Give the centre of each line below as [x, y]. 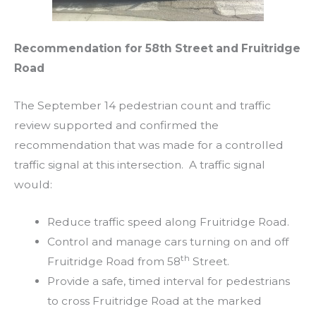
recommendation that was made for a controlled [149, 145]
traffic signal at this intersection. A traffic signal [140, 165]
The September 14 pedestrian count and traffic [142, 106]
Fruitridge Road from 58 [114, 261]
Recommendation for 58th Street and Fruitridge [157, 49]
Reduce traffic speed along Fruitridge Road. [168, 221]
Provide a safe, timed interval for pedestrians [168, 281]
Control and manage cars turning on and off [168, 241]
